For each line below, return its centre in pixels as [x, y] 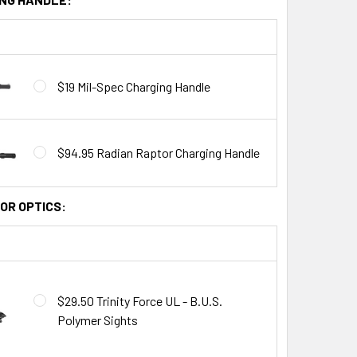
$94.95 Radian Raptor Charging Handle [158, 152]
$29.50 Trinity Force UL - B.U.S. [139, 300]
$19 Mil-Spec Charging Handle [133, 86]
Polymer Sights [97, 320]
